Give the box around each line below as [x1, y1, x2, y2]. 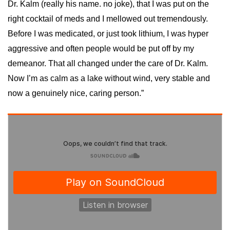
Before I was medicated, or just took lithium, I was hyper [8, 29, 208, 39]
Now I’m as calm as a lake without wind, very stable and [8, 74, 210, 83]
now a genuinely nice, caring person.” [8, 89, 144, 98]
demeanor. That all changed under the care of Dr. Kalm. [8, 59, 208, 68]
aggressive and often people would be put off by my [8, 44, 194, 53]
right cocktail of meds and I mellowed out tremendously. [8, 14, 208, 24]
